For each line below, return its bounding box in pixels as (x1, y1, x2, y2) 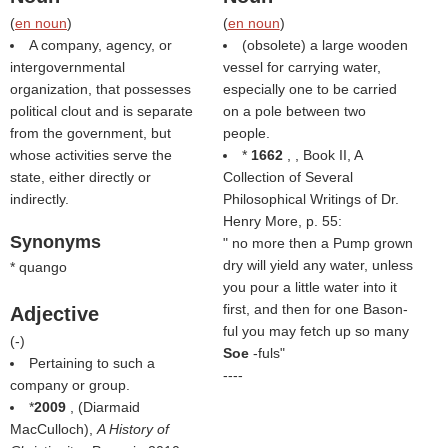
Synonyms (10, 232, 101, 252)
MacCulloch (10, 421, 84, 437)
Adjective (10, 303, 99, 325)
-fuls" (252, 345, 285, 361)
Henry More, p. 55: (222, 213, 342, 229)
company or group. (10, 377, 130, 393)
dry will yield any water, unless (222, 257, 413, 273)
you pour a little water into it (222, 279, 397, 295)
